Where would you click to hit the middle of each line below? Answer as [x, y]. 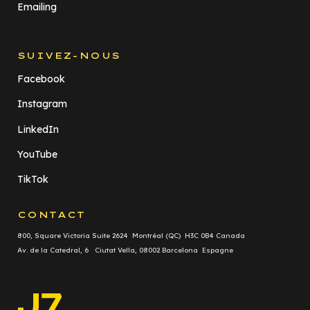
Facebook [41, 79]
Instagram [42, 104]
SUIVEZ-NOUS [69, 55]
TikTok [33, 180]
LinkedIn [38, 129]
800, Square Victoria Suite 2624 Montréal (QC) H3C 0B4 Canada [131, 235]
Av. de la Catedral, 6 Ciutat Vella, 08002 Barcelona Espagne [125, 250]
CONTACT [52, 214]
